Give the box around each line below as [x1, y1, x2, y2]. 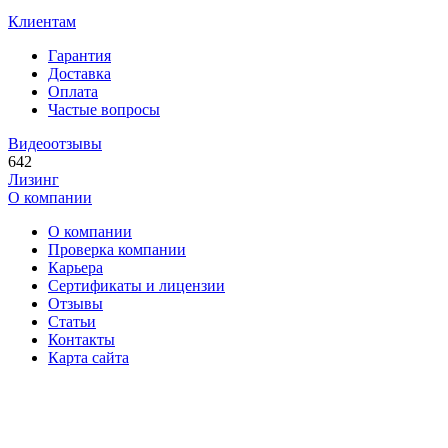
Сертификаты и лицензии [48, 277, 225, 294]
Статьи [48, 313, 96, 330]
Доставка [48, 65, 111, 82]
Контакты [48, 331, 115, 348]
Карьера [48, 259, 103, 276]
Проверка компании [48, 241, 186, 258]
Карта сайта [48, 349, 129, 366]
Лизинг [8, 171, 59, 188]
